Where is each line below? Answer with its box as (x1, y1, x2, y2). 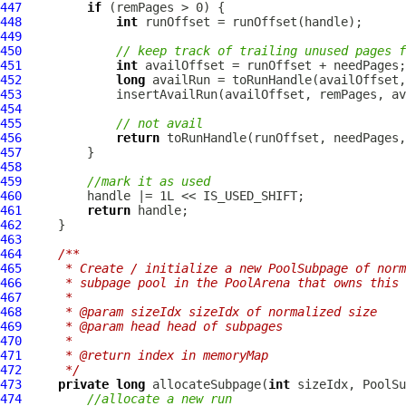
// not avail (116, 116, 203, 130)
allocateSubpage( (145, 377, 268, 391)
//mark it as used (87, 174, 210, 188)
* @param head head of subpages (29, 319, 283, 333)
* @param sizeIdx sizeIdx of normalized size (29, 304, 377, 319)
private (58, 377, 109, 391)
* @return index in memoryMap (29, 348, 268, 362)
